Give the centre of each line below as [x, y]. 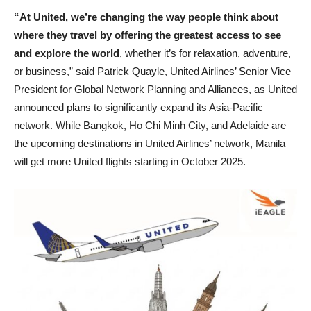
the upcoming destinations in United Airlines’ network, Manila [150, 143]
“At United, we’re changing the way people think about [146, 17]
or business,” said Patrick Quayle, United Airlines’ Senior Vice [152, 71]
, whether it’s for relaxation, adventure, [205, 53]
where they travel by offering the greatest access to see [148, 35]
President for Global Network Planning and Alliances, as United [155, 89]
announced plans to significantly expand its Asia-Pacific [138, 107]
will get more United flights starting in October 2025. [130, 161]
